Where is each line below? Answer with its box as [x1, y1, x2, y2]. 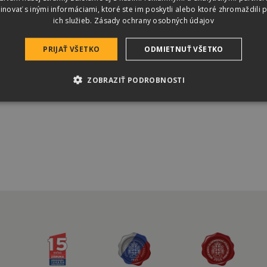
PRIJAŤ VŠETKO [43, 44, 100, 54]
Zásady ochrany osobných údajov [94, 15, 214, 26]
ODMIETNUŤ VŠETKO [144, 44, 223, 54]
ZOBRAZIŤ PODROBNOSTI [87, 74, 185, 85]
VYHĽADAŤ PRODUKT [12, 20, 103, 29]
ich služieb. [53, 15, 94, 26]
